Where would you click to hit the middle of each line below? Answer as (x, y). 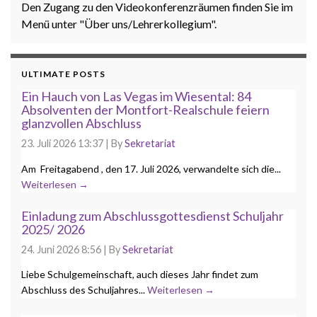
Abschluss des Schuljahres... (84, 290)
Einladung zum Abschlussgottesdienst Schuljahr (152, 215)
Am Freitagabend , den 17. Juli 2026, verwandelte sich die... (151, 168)
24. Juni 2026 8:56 (61, 249)
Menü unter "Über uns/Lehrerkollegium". (119, 24)
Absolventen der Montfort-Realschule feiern (145, 110)
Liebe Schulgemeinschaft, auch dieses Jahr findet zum (140, 275)
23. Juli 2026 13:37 (62, 144)
